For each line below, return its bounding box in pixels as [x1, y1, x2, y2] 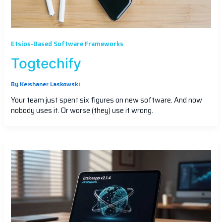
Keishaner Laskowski [19, 79, 80, 89]
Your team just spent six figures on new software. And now [10, 94, 202, 106]
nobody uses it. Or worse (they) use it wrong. [10, 104, 153, 116]
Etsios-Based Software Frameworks [10, 39, 123, 49]
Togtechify [10, 55, 81, 72]
